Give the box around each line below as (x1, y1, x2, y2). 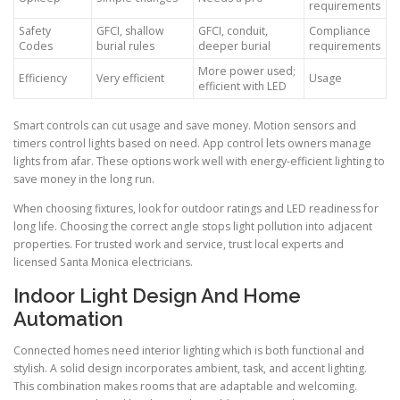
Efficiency (19, 71, 67, 87)
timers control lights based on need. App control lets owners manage (13, 136, 371, 152)
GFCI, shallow (96, 23, 164, 39)
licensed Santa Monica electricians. (13, 254, 193, 271)
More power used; (198, 63, 296, 79)
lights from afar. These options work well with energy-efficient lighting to (13, 154, 385, 170)
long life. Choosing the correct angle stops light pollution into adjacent (13, 219, 372, 235)
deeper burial (198, 38, 271, 54)
